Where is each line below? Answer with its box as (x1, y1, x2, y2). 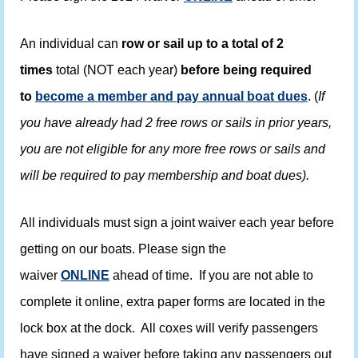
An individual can (20, 37, 121, 51)
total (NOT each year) (53, 63, 181, 78)
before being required (181, 63, 312, 78)
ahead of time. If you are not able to (109, 268, 313, 282)
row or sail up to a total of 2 (121, 37, 284, 51)
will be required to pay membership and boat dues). (20, 169, 312, 183)
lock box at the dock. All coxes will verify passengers (20, 320, 318, 335)
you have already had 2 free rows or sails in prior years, (20, 116, 332, 130)
